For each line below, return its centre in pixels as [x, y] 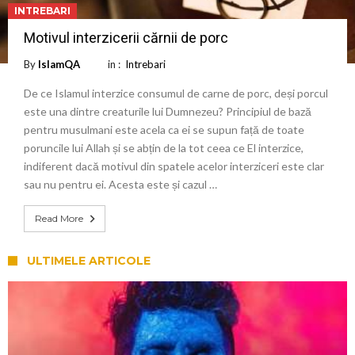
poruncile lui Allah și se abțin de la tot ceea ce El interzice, [164, 147]
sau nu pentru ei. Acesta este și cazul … [120, 184]
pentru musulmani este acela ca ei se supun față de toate [164, 129]
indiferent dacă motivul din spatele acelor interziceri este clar [174, 166]
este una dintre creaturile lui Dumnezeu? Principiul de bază [168, 111]
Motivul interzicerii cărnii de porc [126, 37]
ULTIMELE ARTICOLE [89, 260]
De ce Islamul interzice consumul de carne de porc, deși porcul [176, 93]
